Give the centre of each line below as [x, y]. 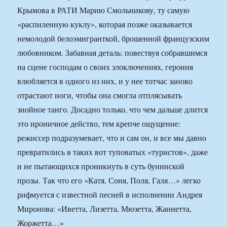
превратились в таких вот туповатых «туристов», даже [113, 152]
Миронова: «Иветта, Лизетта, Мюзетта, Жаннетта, [105, 209]
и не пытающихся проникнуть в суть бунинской [101, 166]
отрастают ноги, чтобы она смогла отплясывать [100, 95]
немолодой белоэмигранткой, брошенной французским [113, 39]
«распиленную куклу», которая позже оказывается [105, 24]
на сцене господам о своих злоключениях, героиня [105, 67]
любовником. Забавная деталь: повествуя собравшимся [112, 53]
